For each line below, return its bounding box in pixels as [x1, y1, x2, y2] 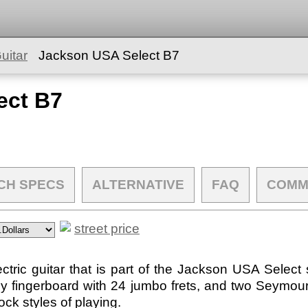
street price [74, 221, 140, 236]
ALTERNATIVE [92, 177, 184, 192]
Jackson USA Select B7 [38, 48, 179, 63]
